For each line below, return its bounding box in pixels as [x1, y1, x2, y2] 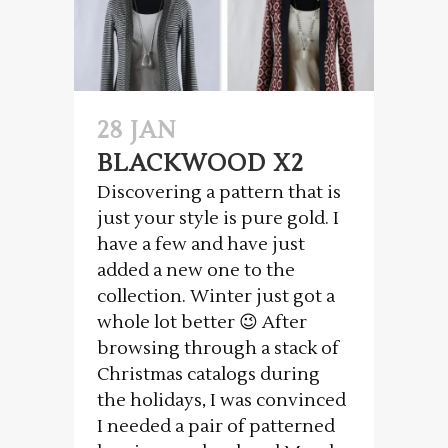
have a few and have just [97, 233, 305, 257]
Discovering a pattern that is [97, 181, 341, 205]
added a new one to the [97, 259, 295, 283]
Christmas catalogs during [97, 363, 320, 387]
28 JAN [97, 115, 176, 147]
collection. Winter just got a [97, 285, 335, 309]
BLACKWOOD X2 [97, 148, 304, 180]
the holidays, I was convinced [97, 389, 346, 413]
